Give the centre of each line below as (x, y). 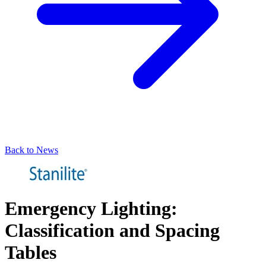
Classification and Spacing (112, 230)
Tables (31, 252)
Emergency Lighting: (91, 208)
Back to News (31, 150)
